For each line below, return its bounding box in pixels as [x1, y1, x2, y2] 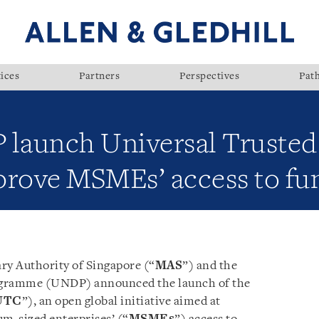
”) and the [182, 260, 237, 272]
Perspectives [179, 72, 239, 82]
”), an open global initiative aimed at [21, 296, 221, 308]
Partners [79, 72, 120, 82]
